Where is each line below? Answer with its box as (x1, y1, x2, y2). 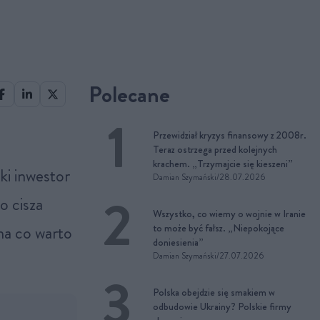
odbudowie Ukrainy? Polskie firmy (153, 299, 291, 314)
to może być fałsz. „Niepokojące (153, 221, 284, 235)
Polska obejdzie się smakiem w (153, 285, 275, 299)
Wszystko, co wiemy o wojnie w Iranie (153, 206, 306, 221)
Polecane (89, 78, 170, 111)
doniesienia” (153, 235, 204, 249)
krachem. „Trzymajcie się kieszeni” (153, 156, 293, 171)
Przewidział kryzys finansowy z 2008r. (153, 128, 306, 142)
